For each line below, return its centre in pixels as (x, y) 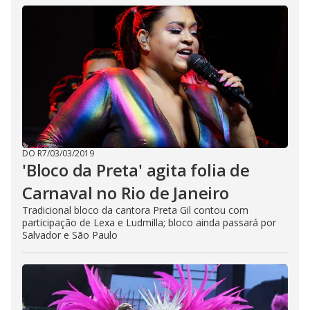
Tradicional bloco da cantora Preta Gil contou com (135, 210)
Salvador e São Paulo (70, 235)
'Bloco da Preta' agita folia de (136, 170)
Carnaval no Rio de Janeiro (126, 193)
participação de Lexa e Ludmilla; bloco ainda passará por (149, 222)
